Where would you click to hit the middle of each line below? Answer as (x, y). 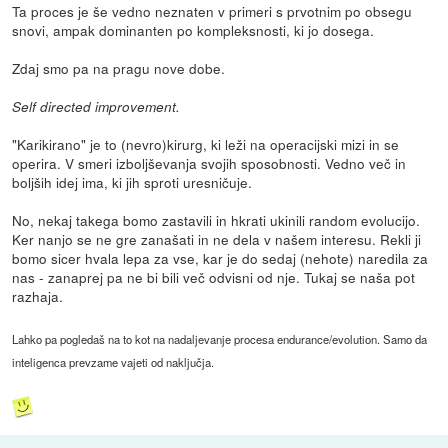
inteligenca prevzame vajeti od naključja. (113, 362)
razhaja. (38, 295)
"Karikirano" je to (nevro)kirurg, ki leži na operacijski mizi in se (206, 143)
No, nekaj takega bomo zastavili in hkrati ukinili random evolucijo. (216, 219)
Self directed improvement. (96, 106)
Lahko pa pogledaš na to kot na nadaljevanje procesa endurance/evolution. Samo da (220, 338)
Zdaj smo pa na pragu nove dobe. (119, 67)
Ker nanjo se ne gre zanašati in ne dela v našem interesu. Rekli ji (217, 238)
